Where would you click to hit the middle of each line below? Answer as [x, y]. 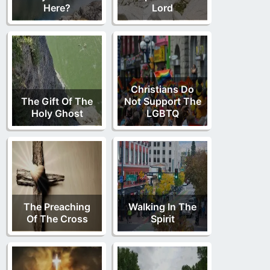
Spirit [162, 219]
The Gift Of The [57, 102]
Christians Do [162, 89]
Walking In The [162, 207]
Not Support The [162, 102]
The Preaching [57, 207]
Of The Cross [57, 219]
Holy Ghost [57, 114]
